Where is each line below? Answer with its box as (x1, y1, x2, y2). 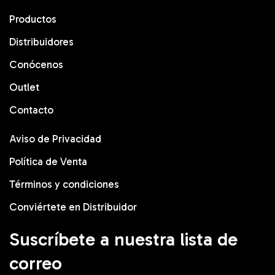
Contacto (9, 104, 53, 116)
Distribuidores (9, 36, 74, 48)
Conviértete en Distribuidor (9, 201, 137, 213)
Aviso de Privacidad (9, 133, 101, 145)
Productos (9, 13, 56, 25)
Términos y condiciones (9, 178, 119, 190)
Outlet (9, 81, 39, 93)
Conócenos (9, 58, 63, 71)
